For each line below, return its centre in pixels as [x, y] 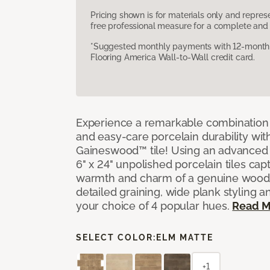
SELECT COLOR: [116, 237]
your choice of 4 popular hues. [154, 206]
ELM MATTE [185, 237]
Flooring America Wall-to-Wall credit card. [173, 57]
